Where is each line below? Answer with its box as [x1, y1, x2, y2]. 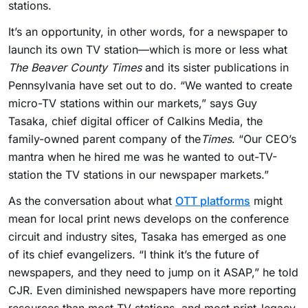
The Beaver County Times [8, 60, 142, 74]
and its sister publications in [142, 60, 289, 74]
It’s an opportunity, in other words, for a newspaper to [8, 25, 288, 38]
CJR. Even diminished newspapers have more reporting [8, 283, 296, 297]
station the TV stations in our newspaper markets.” [8, 168, 269, 181]
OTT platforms [175, 194, 250, 208]
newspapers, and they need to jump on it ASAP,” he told [8, 265, 298, 279]
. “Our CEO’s [232, 132, 296, 146]
